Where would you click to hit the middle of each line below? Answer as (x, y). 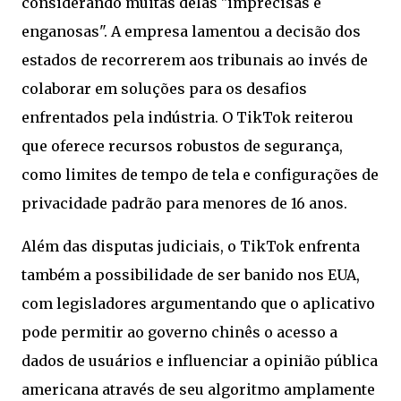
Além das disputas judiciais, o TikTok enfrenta (191, 246)
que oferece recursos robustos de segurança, (182, 146)
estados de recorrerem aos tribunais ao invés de (195, 60)
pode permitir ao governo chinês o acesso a (179, 332)
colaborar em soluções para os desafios (164, 89)
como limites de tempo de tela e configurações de (200, 175)
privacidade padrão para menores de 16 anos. (184, 203)
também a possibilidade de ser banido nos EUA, (191, 275)
